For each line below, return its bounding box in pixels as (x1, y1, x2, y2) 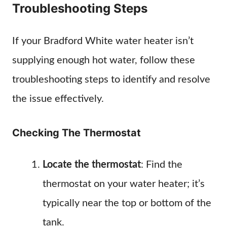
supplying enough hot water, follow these (12, 55, 195, 65)
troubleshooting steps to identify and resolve (12, 74, 210, 85)
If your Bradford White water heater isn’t (12, 36, 194, 46)
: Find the (141, 160, 182, 170)
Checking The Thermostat (12, 127, 141, 139)
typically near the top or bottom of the (43, 198, 211, 208)
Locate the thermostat (43, 160, 141, 170)
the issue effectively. (12, 94, 104, 104)
